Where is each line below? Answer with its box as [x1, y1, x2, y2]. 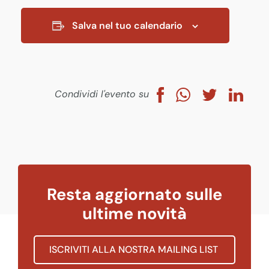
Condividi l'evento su [54, 88, 152, 101]
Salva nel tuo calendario [72, 19, 183, 32]
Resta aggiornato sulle [47, 183, 222, 205]
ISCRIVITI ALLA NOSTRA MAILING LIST [49, 243, 220, 256]
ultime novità [82, 202, 187, 224]
